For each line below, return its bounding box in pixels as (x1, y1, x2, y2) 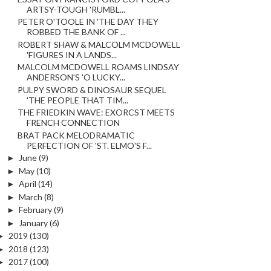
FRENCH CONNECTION (26, 117, 120, 128)
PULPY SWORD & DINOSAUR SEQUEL (17, 84, 166, 95)
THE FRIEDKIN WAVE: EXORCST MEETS (17, 107, 175, 118)
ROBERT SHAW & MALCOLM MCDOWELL (17, 39, 180, 50)
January (18, 217, 48, 228)
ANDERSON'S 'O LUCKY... (26, 72, 125, 83)
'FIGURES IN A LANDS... (26, 49, 117, 60)
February (18, 204, 52, 215)
